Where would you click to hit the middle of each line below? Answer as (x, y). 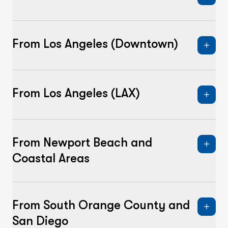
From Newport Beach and (82, 142)
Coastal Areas (51, 158)
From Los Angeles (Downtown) (95, 44)
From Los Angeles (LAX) (76, 93)
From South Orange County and (101, 205)
